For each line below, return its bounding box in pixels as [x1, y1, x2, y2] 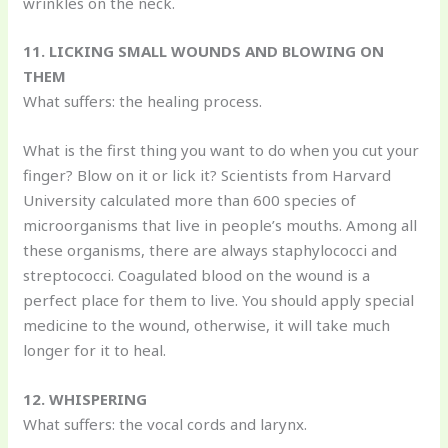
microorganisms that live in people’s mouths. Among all [23, 214, 418, 235]
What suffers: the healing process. [23, 90, 263, 111]
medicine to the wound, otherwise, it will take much [23, 314, 391, 335]
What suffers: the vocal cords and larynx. [23, 413, 308, 434]
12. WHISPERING [23, 388, 148, 409]
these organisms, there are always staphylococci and [23, 239, 398, 260]
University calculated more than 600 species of [23, 189, 357, 210]
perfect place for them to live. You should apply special [23, 289, 415, 310]
